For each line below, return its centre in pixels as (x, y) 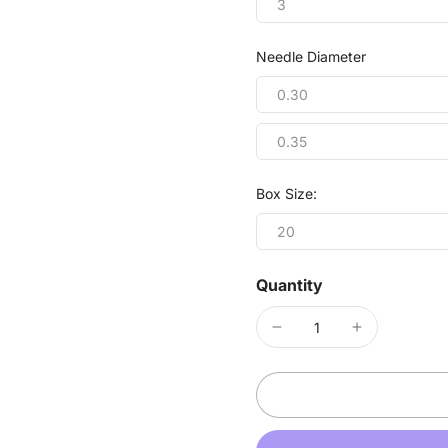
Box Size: (286, 193)
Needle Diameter (311, 56)
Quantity (289, 285)
